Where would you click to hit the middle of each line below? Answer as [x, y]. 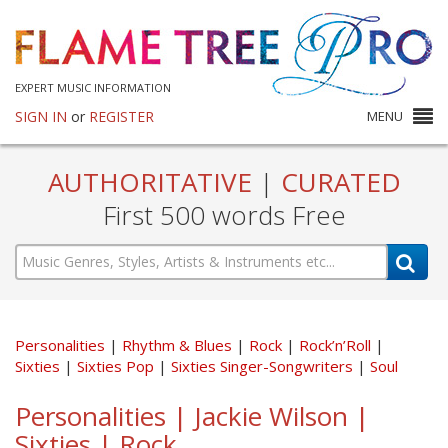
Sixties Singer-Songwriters [264, 365]
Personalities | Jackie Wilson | [192, 415]
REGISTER [121, 116]
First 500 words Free [224, 215]
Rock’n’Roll [337, 344]
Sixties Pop [117, 365]
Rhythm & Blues [179, 344]
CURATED [337, 182]
